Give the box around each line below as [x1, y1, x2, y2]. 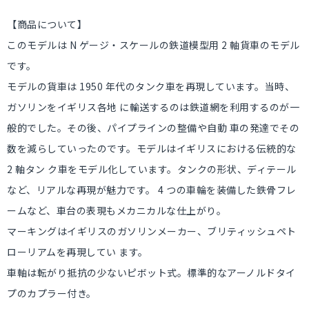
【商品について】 [7, 17, 87, 31]
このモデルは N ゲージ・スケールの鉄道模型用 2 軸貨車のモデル [7, 38, 300, 52]
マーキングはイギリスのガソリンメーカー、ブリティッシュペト [7, 224, 297, 238]
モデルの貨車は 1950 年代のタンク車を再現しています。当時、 [7, 79, 295, 93]
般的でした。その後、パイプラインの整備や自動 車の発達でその [7, 121, 299, 134]
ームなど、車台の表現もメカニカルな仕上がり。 [7, 203, 226, 217]
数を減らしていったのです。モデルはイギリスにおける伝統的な [7, 141, 297, 155]
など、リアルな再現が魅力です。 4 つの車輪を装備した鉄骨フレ [7, 183, 297, 197]
